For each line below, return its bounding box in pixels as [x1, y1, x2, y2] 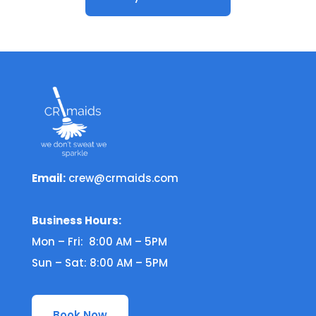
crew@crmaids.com [68, 170, 178, 186]
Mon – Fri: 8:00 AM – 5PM [31, 233, 167, 249]
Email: [31, 170, 66, 186]
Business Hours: [31, 212, 121, 228]
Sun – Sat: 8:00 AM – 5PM [31, 255, 168, 270]
